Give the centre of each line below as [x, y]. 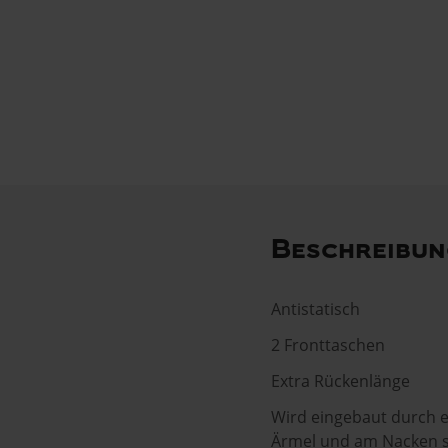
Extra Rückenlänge [340, 380]
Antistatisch [315, 308]
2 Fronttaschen [327, 344]
